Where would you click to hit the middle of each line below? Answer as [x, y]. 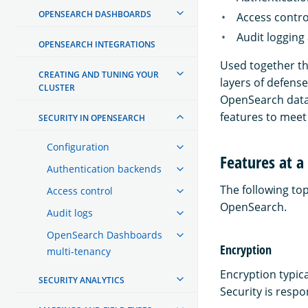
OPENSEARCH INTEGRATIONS [97, 44]
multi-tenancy [79, 251]
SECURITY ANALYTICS [81, 280]
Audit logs [70, 212]
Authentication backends [104, 168]
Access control [80, 190]
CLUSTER [57, 87]
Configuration [78, 146]
